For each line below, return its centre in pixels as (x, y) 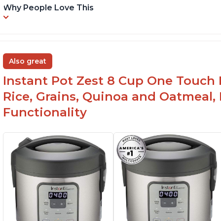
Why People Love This (49, 8)
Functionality (45, 112)
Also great (28, 61)
